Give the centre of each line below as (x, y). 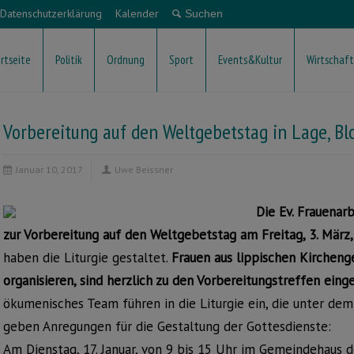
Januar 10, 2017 (49, 169)
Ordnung (126, 60)
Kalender (137, 13)
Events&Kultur (250, 60)
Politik (69, 60)
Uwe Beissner (144, 169)
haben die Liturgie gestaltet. (87, 258)
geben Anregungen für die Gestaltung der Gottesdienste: (167, 326)
